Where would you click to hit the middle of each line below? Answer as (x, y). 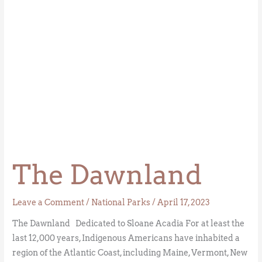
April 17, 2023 (184, 203)
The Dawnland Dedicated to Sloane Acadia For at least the (129, 224)
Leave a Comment (49, 203)
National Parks (121, 203)
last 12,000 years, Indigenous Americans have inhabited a (126, 238)
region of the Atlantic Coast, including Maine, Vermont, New (130, 253)
